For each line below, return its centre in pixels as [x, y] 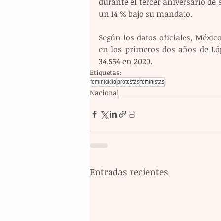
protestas [128, 82]
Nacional [104, 92]
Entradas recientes [129, 171]
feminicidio [103, 82]
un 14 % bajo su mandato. [147, 14]
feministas [152, 82]
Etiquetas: [106, 72]
